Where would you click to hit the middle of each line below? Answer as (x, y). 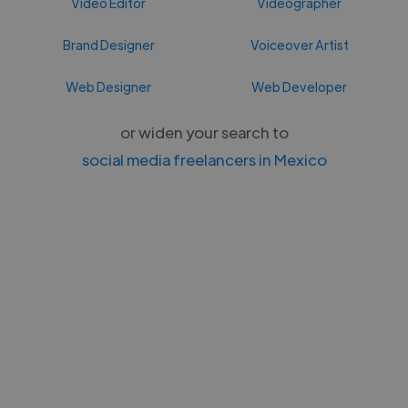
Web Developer (300, 86)
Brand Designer (108, 44)
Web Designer (109, 86)
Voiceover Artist (299, 44)
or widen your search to (204, 132)
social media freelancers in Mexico (204, 159)
